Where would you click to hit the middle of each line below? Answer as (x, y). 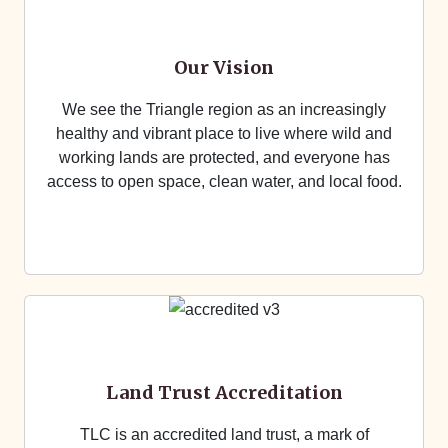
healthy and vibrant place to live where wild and (224, 133)
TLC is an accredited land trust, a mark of (224, 434)
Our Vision (224, 67)
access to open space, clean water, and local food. (224, 181)
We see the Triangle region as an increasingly (224, 109)
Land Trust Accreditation (224, 392)
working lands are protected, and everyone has (224, 157)
